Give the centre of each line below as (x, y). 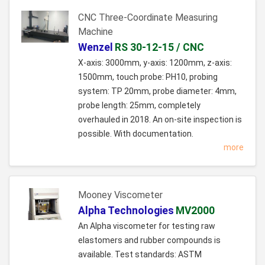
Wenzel (96, 48)
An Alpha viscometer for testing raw (147, 226)
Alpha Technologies (126, 211)
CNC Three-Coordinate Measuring (148, 18)
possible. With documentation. (136, 134)
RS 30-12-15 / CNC (159, 48)
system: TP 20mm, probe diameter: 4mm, (157, 91)
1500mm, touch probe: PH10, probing (148, 77)
